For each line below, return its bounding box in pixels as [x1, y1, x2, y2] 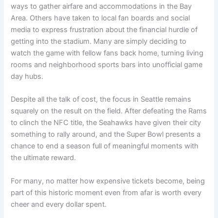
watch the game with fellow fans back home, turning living [11, 48, 204, 57]
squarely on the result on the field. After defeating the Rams [11, 107, 207, 116]
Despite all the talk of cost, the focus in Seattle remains [11, 95, 192, 104]
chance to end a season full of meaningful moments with [11, 142, 199, 151]
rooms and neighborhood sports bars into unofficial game [11, 60, 203, 69]
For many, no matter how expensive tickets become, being [11, 176, 205, 185]
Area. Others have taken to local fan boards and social [11, 13, 190, 22]
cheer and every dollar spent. [11, 200, 107, 209]
